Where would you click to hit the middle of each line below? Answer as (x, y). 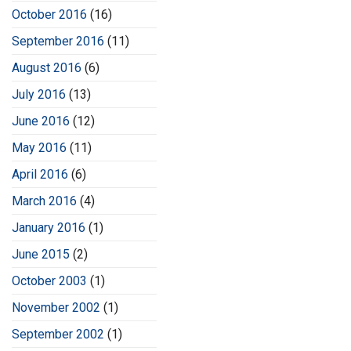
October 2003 (49, 281)
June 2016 (41, 121)
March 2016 (44, 201)
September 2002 (58, 335)
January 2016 (49, 228)
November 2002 (56, 308)
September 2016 (58, 42)
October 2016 (49, 15)
